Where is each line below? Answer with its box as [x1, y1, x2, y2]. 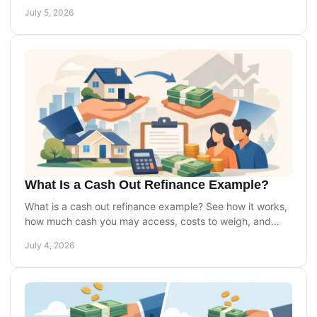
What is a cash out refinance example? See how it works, [25, 200, 287, 212]
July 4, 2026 [25, 239, 74, 250]
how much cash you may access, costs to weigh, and [25, 214, 271, 227]
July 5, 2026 [25, 6, 74, 18]
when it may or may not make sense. [25, 229, 194, 242]
